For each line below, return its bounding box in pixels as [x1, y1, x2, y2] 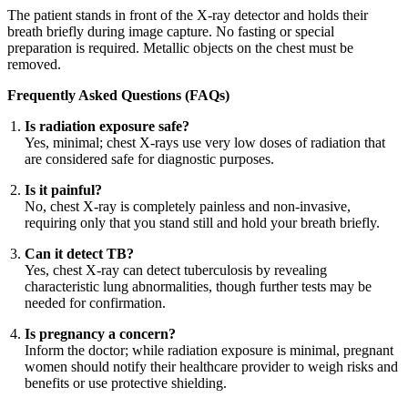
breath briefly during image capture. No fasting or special [7, 24, 334, 40]
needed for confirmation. [25, 295, 167, 311]
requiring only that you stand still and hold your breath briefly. [25, 215, 381, 231]
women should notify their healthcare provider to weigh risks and [25, 359, 399, 375]
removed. [7, 56, 61, 73]
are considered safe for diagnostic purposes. [25, 151, 275, 168]
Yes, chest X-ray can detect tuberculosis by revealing [25, 262, 328, 279]
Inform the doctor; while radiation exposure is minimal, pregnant [25, 342, 394, 359]
